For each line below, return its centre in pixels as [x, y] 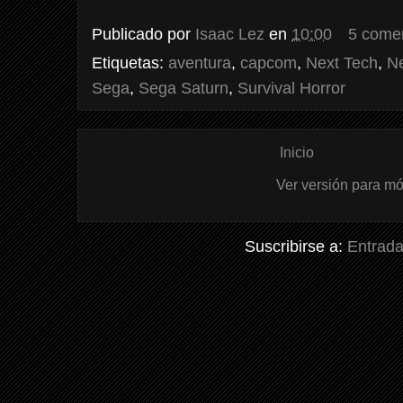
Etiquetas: [130, 63]
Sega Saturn [184, 88]
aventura [200, 63]
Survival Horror [291, 88]
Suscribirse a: [296, 247]
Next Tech [342, 63]
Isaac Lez [230, 35]
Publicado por [143, 35]
